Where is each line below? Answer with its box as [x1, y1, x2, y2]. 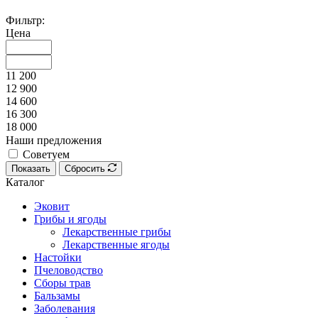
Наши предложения [6, 133, 102, 146]
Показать [11, 163, 50, 174]
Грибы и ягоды [34, 212, 106, 225]
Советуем [23, 148, 70, 160]
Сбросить [65, 163, 105, 174]
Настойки [34, 251, 82, 263]
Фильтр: [6, 13, 45, 26]
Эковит [34, 199, 70, 212]
